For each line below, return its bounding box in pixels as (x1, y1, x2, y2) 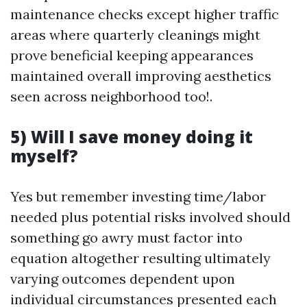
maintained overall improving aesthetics (10, 67, 271, 84)
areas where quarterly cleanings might (10, 26, 260, 43)
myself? (10, 145, 78, 167)
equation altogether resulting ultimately (10, 249, 271, 267)
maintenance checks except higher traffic (10, 5, 279, 23)
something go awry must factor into (10, 229, 243, 246)
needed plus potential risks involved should (10, 208, 291, 225)
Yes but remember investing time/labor (10, 188, 266, 205)
